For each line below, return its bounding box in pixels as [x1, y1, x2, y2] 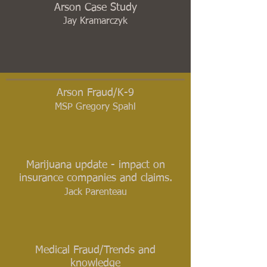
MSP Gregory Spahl [55, 102, 136, 112]
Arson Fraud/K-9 [57, 88, 134, 99]
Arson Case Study [54, 2, 137, 13]
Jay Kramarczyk [63, 17, 128, 27]
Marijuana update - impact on [26, 160, 165, 171]
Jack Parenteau [64, 187, 127, 197]
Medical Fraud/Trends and [35, 245, 156, 256]
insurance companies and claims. [18, 173, 172, 184]
